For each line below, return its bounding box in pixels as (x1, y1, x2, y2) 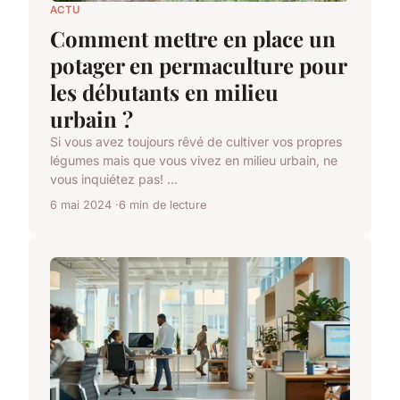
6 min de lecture (119, 197, 206, 212)
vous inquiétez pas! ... (50, 171, 178, 187)
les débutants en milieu (50, 77, 279, 106)
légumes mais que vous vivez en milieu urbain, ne (50, 152, 337, 168)
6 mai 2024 (50, 197, 112, 212)
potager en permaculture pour (50, 50, 346, 79)
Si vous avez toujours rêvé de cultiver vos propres (50, 133, 342, 149)
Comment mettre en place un (50, 23, 336, 53)
